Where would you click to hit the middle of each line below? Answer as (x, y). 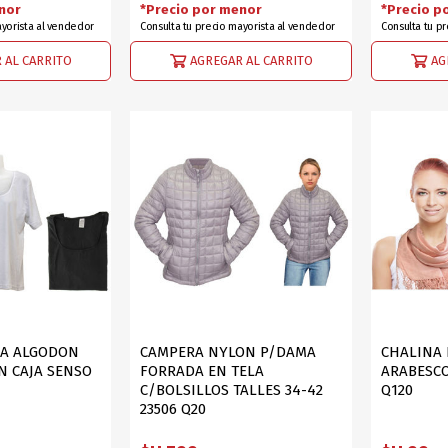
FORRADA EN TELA (201, 371)
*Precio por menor (200, 10)
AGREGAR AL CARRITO (251, 60)
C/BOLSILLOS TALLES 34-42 (231, 390)
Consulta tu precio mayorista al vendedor (237, 27)
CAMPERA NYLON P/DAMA (227, 352)
